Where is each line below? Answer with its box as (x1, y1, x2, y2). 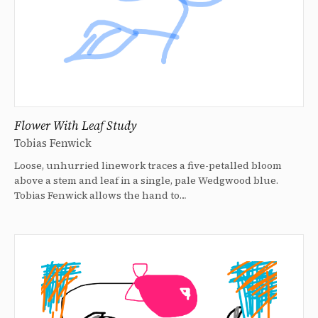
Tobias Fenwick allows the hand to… (14, 188, 187, 203)
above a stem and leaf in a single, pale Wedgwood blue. (14, 173, 278, 188)
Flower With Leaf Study (14, 117, 136, 135)
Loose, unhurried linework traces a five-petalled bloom (14, 158, 282, 173)
